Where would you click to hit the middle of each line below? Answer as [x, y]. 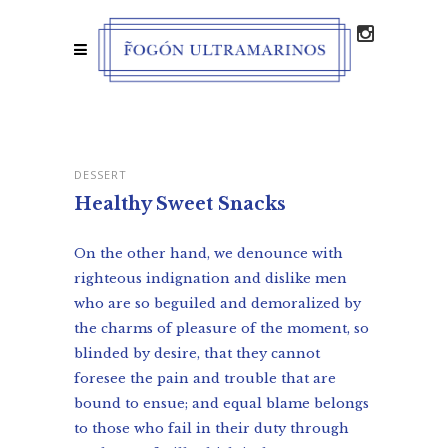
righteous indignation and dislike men [210, 278]
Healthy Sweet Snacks [180, 204]
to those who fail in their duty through [211, 428]
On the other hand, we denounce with [208, 253]
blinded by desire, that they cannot [197, 353]
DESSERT [100, 174]
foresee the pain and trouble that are [205, 378]
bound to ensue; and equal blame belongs [221, 403]
